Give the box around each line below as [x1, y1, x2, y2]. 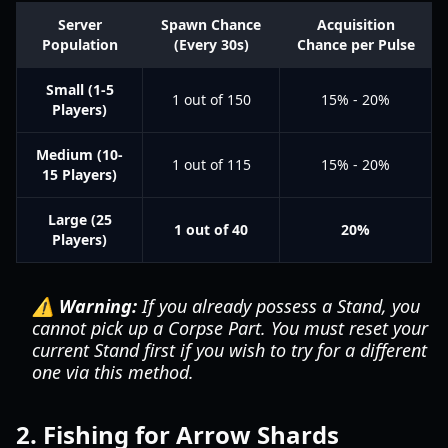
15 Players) [42, 165, 117, 184]
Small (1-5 [45, 80, 114, 99]
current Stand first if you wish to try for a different [32, 338, 427, 362]
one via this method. [32, 360, 194, 384]
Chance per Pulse [296, 35, 415, 54]
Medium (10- [36, 145, 123, 164]
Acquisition [316, 15, 395, 34]
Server [57, 15, 102, 34]
